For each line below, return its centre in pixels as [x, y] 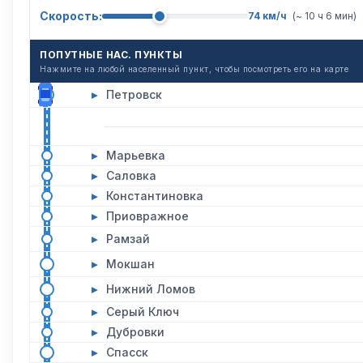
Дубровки [135, 332]
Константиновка [155, 196]
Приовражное [147, 216]
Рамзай [128, 239]
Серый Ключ [143, 312]
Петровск [134, 94]
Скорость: [71, 15]
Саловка [131, 175]
